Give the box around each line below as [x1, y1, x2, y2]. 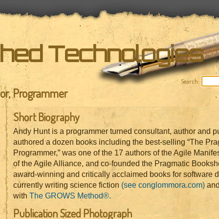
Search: [180, 77, 199, 85]
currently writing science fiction [13, 180, 121, 189]
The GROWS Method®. [29, 191, 111, 200]
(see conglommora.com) [121, 180, 205, 189]
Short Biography [13, 110, 79, 124]
